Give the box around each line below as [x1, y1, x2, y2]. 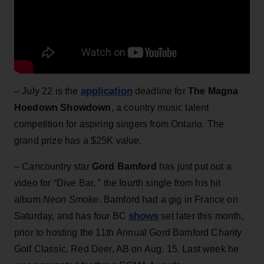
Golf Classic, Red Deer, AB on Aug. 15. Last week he [14, 243, 239, 254]
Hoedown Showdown [14, 102, 111, 113]
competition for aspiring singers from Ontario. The [14, 118, 225, 129]
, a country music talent [111, 102, 209, 113]
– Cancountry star [14, 161, 92, 171]
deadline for [132, 85, 188, 96]
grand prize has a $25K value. [14, 135, 142, 146]
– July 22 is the [14, 85, 81, 96]
